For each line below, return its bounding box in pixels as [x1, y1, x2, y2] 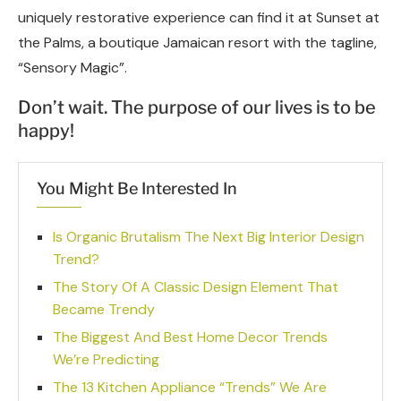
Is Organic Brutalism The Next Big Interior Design [53, 226, 364, 246]
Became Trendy [53, 299, 155, 319]
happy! [18, 119, 74, 141]
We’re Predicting [53, 349, 159, 369]
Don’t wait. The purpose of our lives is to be [18, 96, 376, 118]
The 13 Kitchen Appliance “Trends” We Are [53, 377, 327, 397]
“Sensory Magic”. [18, 57, 127, 77]
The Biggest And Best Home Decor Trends [53, 327, 328, 346]
